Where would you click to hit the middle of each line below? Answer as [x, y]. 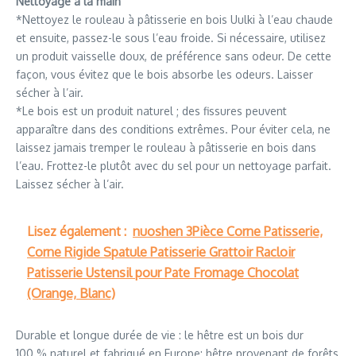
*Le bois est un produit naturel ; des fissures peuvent [151, 110]
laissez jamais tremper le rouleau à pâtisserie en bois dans [166, 147]
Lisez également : [77, 231]
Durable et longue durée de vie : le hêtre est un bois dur [160, 335]
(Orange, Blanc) [71, 293]
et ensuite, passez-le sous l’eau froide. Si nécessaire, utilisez [171, 37]
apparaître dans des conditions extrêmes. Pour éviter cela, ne [173, 129]
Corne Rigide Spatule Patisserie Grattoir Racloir [161, 252]
